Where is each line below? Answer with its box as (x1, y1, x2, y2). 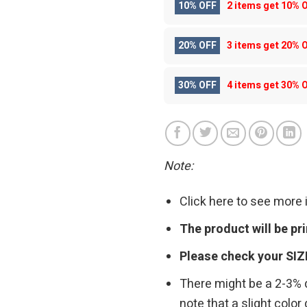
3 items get (227, 38, 281, 53)
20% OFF (178, 38, 217, 53)
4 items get (227, 78, 281, 93)
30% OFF (178, 78, 217, 93)
